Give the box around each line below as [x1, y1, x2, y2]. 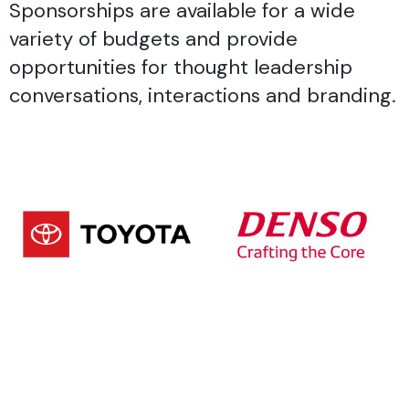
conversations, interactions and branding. [9, 82, 396, 109]
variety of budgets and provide [9, 26, 298, 52]
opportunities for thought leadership [9, 54, 352, 80]
